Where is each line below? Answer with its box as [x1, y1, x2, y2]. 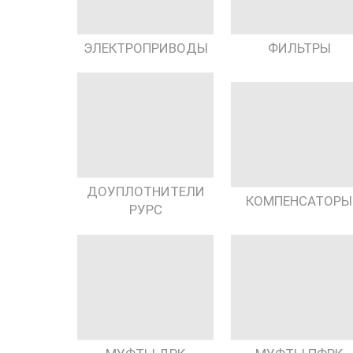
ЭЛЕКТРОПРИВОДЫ [83, 39, 208, 56]
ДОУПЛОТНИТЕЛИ [86, 184, 205, 200]
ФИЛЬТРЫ [267, 39, 331, 56]
